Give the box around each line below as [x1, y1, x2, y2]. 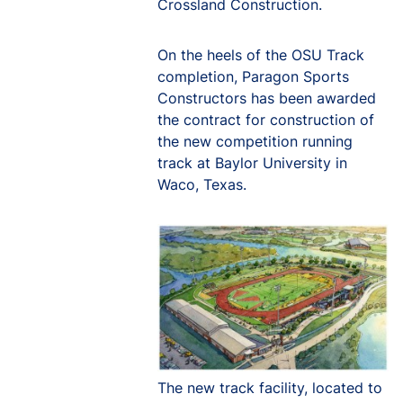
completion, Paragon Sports [157, 67, 349, 85]
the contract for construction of [157, 111, 374, 129]
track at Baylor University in [157, 154, 347, 172]
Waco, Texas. [157, 175, 246, 193]
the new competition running [157, 132, 353, 150]
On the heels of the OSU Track [157, 46, 364, 64]
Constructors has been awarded [157, 89, 376, 107]
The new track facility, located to [157, 379, 382, 397]
